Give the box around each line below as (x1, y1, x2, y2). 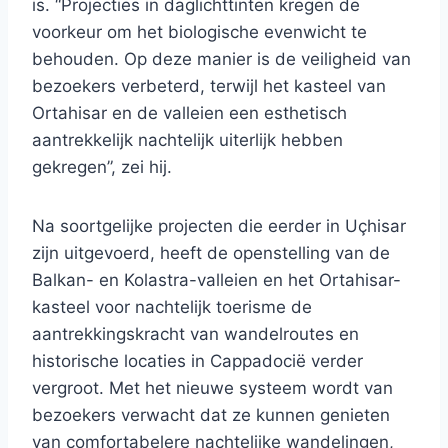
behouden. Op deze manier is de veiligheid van (32, 49, 411, 70)
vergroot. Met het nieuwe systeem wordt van (32, 378, 393, 399)
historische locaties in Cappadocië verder (32, 351, 363, 372)
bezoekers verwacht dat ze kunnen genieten (32, 405, 390, 426)
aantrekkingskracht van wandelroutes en (32, 324, 359, 345)
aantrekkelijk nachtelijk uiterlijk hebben (32, 130, 343, 151)
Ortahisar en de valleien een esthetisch (32, 103, 347, 124)
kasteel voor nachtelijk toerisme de (32, 297, 312, 318)
